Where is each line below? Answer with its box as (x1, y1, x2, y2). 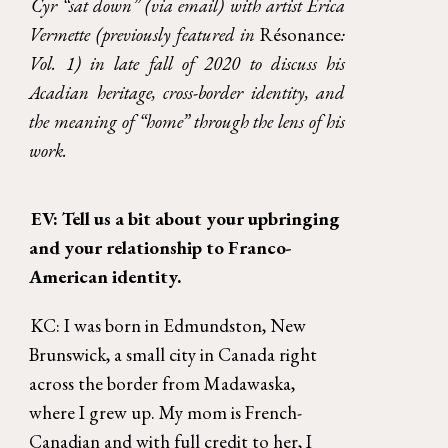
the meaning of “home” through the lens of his (29, 109, 346, 135)
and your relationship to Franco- (29, 234, 293, 260)
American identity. (29, 263, 186, 289)
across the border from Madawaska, (29, 370, 296, 396)
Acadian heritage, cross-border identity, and (29, 80, 346, 106)
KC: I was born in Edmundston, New (30, 312, 306, 338)
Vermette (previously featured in (29, 22, 261, 48)
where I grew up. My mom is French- (29, 399, 303, 425)
